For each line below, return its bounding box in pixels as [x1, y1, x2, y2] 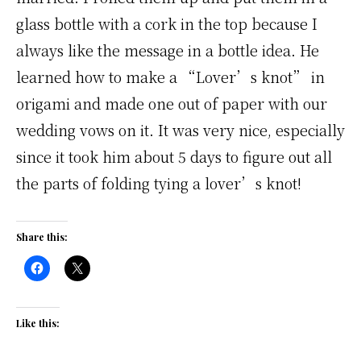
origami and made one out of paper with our [16, 93, 327, 114]
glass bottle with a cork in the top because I [16, 13, 317, 34]
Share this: [16, 230, 68, 243]
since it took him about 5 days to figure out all [16, 146, 332, 167]
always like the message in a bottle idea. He [16, 39, 319, 60]
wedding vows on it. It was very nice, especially [16, 119, 345, 140]
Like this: [16, 317, 60, 330]
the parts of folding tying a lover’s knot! [16, 172, 301, 193]
